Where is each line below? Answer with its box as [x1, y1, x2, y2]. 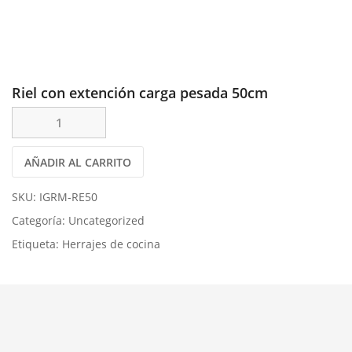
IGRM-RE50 [39, 189, 97, 204]
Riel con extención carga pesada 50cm [12, 83, 268, 102]
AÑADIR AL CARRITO [24, 155, 131, 170]
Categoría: [12, 213, 68, 228]
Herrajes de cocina [62, 236, 160, 251]
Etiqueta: [12, 236, 62, 251]
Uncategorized [68, 213, 145, 228]
